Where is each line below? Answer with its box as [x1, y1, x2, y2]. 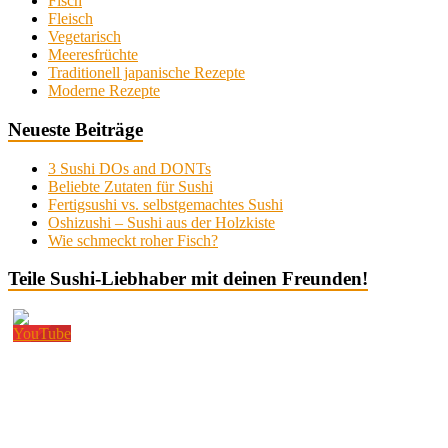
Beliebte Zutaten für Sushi [48, 177, 213, 195]
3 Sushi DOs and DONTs [48, 159, 211, 177]
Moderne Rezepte [48, 82, 160, 100]
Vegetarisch [48, 28, 121, 46]
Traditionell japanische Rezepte [48, 64, 245, 82]
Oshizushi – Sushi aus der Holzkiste [48, 213, 275, 231]
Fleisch [48, 10, 93, 28]
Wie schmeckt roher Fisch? [48, 231, 218, 249]
